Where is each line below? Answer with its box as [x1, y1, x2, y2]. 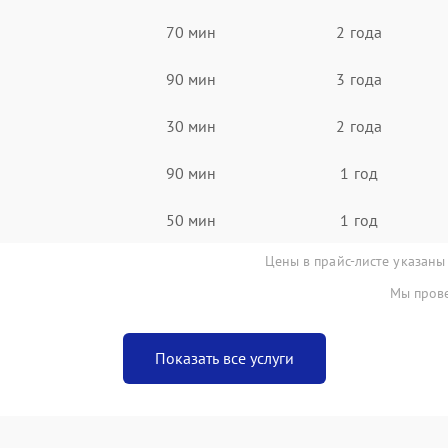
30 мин [165, 115, 217, 136]
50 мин [165, 209, 217, 230]
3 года [336, 68, 382, 89]
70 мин [165, 21, 217, 42]
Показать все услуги [154, 348, 294, 368]
